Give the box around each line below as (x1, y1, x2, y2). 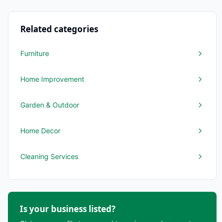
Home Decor (20, 126, 60, 135)
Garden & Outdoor (20, 101, 79, 109)
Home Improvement (20, 75, 84, 83)
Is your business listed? (20, 203, 115, 215)
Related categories (20, 23, 98, 35)
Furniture (20, 49, 49, 57)
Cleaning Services (20, 152, 78, 161)
